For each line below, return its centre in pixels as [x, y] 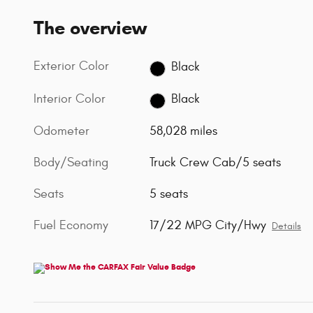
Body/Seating [71, 162]
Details [287, 226]
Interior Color [70, 99]
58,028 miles [184, 131]
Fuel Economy [71, 225]
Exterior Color [71, 66]
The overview [90, 28]
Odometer [61, 131]
